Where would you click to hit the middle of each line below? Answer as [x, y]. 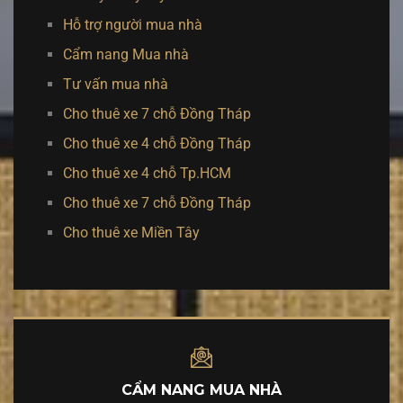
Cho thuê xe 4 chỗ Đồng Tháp [157, 143]
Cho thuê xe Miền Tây [131, 233]
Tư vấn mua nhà [116, 84]
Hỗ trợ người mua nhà [133, 25]
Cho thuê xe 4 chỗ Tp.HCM [147, 173]
